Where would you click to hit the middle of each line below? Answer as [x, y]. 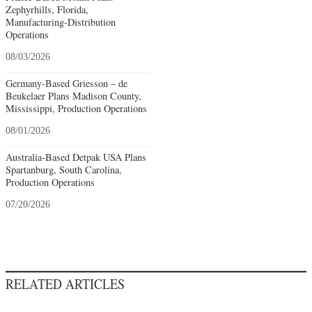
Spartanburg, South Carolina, [64, 170]
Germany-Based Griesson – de [67, 84]
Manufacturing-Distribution [61, 22]
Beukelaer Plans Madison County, [73, 96]
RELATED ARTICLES [65, 284]
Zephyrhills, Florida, [47, 10]
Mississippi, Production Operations [76, 109]
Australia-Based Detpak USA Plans [76, 157]
